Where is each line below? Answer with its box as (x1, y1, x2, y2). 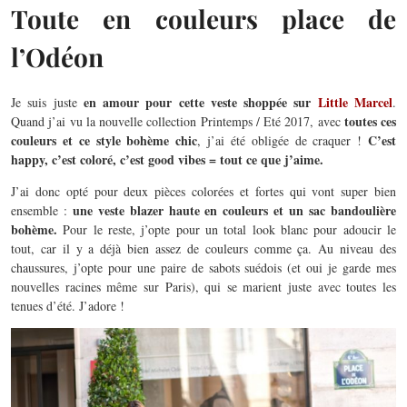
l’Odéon (11, 39, 104, 74)
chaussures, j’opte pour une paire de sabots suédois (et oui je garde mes (11, 259, 396, 277)
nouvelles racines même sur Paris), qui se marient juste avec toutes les (11, 278, 396, 296)
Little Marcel (317, 93, 393, 113)
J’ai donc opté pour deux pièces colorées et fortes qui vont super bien (11, 183, 396, 201)
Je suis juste (11, 94, 84, 112)
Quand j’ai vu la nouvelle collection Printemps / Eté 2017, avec (11, 113, 344, 131)
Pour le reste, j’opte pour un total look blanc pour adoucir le (63, 221, 397, 239)
